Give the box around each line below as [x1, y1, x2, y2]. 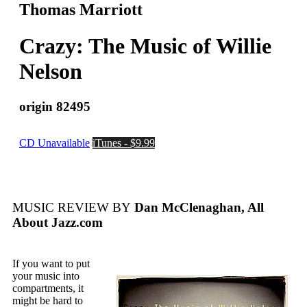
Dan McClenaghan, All [131, 200, 264, 215]
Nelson [19, 59, 82, 84]
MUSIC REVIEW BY [12, 200, 131, 215]
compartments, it [12, 282, 84, 295]
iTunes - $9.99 [93, 136, 155, 149]
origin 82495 [19, 99, 90, 114]
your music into [12, 270, 79, 282]
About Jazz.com [12, 215, 103, 230]
